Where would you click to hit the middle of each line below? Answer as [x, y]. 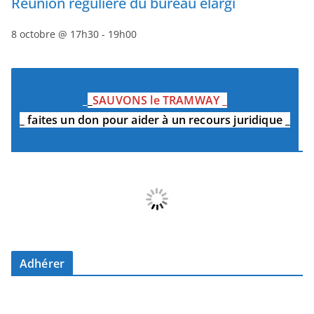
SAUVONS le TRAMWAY [156, 100]
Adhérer [42, 264]
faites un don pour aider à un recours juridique [155, 120]
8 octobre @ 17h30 [55, 34]
